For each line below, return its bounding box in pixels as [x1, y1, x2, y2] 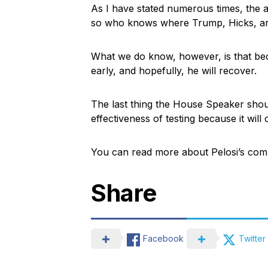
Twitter [239, 233, 266, 243]
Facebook [143, 233, 184, 243]
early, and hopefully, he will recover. [91, 64, 257, 77]
